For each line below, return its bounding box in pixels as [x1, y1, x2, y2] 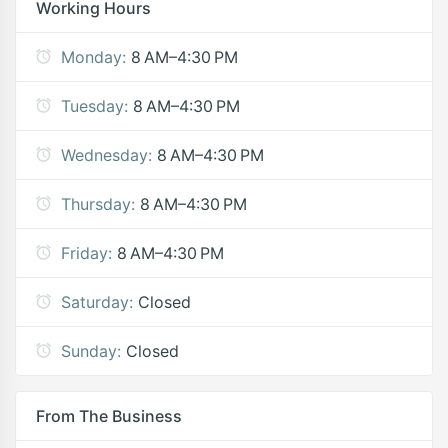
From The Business [36, 405, 182, 426]
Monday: [61, 46, 126, 67]
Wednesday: [61, 144, 152, 165]
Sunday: [61, 340, 121, 361]
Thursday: [61, 193, 135, 214]
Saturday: [61, 291, 133, 312]
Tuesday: [61, 95, 128, 116]
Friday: [61, 242, 112, 263]
